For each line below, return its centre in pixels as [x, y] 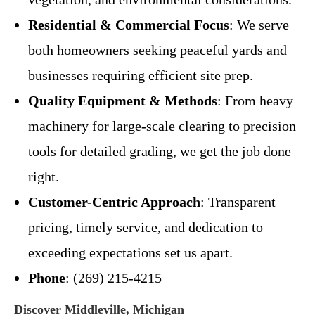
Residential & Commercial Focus [129, 24]
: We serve [259, 24]
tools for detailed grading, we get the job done [160, 151]
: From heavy [255, 100]
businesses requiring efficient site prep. [141, 75]
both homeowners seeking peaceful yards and [157, 50]
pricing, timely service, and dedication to [146, 227]
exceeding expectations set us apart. [130, 252]
